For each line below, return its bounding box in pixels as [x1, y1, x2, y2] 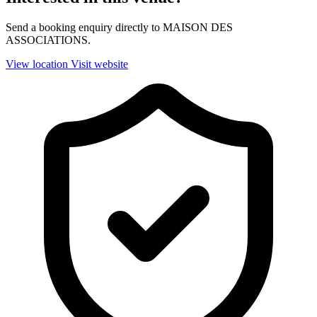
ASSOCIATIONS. [6, 34, 91, 47]
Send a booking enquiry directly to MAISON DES [6, 21, 233, 34]
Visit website [71, 58, 128, 71]
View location [6, 58, 68, 71]
